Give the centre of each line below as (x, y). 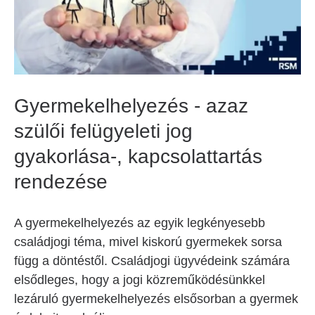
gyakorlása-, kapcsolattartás (138, 156)
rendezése (61, 182)
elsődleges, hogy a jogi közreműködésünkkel (140, 280)
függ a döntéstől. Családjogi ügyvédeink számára (152, 261)
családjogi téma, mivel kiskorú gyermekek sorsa (148, 242)
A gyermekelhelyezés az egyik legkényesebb (140, 223)
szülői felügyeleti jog (103, 131)
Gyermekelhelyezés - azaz (131, 106)
